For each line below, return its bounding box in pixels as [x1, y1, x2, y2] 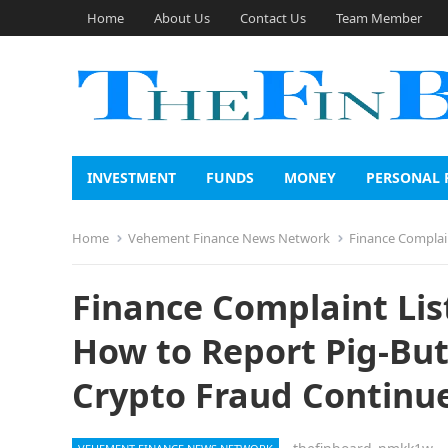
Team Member [336, 9, 422, 27]
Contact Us [240, 9, 306, 27]
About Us [154, 9, 210, 27]
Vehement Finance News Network [128, 229, 330, 247]
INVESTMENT [87, 168, 176, 187]
